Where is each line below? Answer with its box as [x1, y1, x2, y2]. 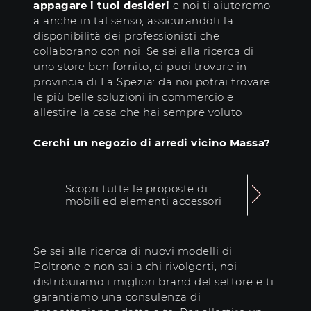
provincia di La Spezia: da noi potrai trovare [33, 75, 271, 89]
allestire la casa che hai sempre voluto [33, 106, 242, 119]
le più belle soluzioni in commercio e [33, 90, 234, 104]
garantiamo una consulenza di [33, 290, 201, 304]
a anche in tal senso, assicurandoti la [33, 14, 233, 28]
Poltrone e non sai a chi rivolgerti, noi [33, 260, 237, 274]
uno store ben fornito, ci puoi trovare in [33, 60, 247, 74]
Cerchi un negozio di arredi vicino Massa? [33, 136, 271, 150]
